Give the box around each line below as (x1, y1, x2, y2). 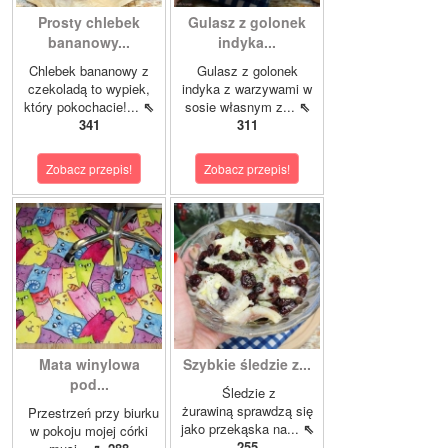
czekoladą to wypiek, (28, 78, 150, 98)
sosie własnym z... (184, 96, 299, 116)
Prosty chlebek (38, 11, 140, 32)
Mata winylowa (38, 353, 140, 374)
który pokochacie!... (24, 96, 143, 116)
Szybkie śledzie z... (183, 353, 311, 374)
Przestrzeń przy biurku (19, 402, 159, 422)
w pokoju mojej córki (30, 420, 148, 440)
